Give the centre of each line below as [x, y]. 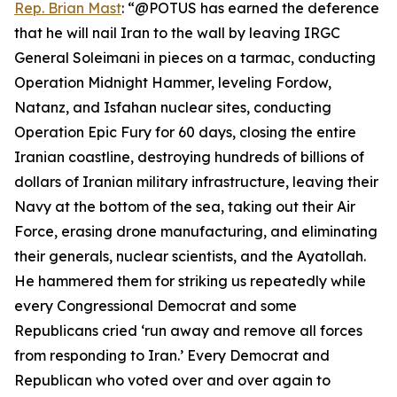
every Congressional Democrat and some [156, 306]
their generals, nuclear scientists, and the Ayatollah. [190, 256]
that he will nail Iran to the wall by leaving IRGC [177, 33]
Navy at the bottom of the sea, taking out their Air [185, 206]
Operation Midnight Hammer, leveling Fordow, [173, 82]
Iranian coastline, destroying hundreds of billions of [189, 157]
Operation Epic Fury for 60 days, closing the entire [185, 132]
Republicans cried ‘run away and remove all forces [188, 331]
